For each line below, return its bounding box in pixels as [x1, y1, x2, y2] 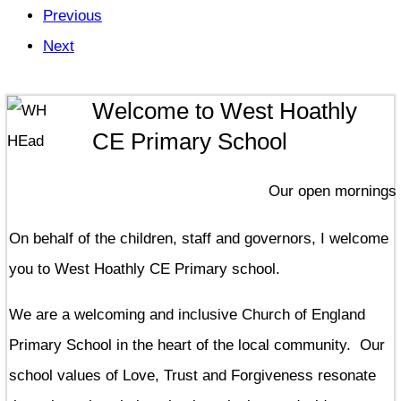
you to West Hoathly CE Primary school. [9, 260, 289, 277]
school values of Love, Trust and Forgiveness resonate [9, 366, 376, 384]
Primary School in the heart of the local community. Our [9, 336, 385, 354]
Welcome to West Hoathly [92, 98, 357, 125]
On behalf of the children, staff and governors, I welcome [9, 229, 388, 247]
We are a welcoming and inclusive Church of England [9, 305, 365, 323]
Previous [43, 6, 102, 24]
